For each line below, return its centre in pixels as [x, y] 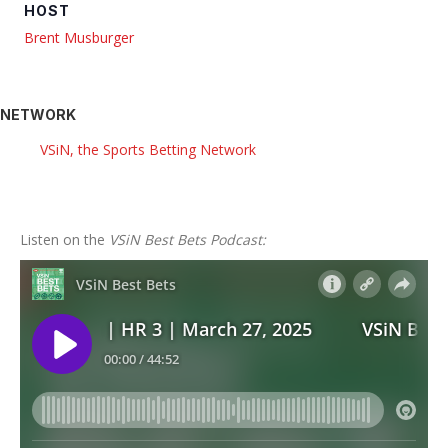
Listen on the [64, 240]
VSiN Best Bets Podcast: [187, 240]
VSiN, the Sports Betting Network [148, 150]
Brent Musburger [79, 38]
